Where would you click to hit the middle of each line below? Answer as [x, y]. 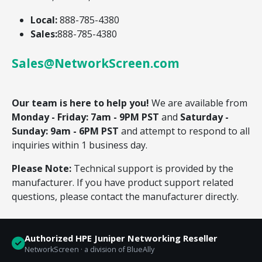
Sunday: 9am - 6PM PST [65, 131]
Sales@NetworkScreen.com [96, 63]
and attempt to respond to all [184, 131]
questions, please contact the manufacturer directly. [125, 196]
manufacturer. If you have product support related [123, 182]
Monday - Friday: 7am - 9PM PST [85, 117]
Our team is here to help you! [80, 103]
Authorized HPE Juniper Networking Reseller [121, 238]
